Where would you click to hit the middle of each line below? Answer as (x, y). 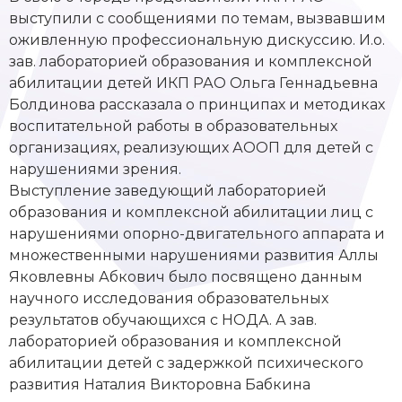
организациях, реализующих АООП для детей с (191, 147)
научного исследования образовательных (169, 298)
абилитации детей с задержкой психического (186, 363)
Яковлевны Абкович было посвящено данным (186, 276)
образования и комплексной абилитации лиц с (191, 212)
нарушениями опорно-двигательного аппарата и (197, 233)
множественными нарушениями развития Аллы (194, 255)
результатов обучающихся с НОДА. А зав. (163, 319)
